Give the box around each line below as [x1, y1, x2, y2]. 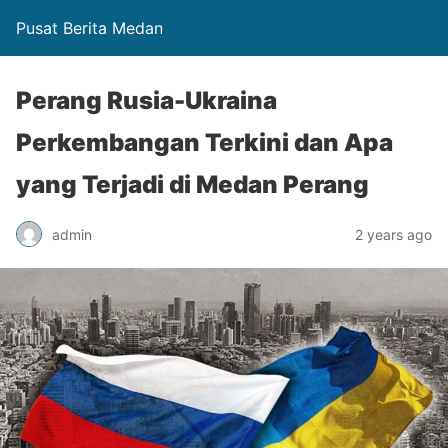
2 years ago [355, 225, 432, 243]
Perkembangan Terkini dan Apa [16, 128, 393, 157]
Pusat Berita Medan [16, 18, 163, 38]
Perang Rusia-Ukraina [16, 86, 277, 115]
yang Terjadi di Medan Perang [16, 170, 369, 199]
